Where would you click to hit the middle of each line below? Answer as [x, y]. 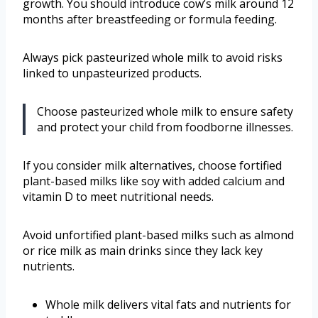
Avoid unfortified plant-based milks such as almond [158, 235]
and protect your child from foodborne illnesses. [165, 127]
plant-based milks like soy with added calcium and [154, 181]
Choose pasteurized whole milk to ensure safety [165, 111]
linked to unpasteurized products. [112, 73]
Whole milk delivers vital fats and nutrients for [168, 304]
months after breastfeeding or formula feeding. [150, 19]
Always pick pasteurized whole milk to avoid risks [153, 57]
